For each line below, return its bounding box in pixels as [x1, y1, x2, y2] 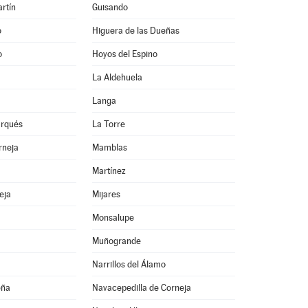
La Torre [91, 119, 125, 129]
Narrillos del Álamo [91, 259, 166, 269]
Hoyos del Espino [91, 49, 157, 59]
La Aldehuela [91, 72, 142, 82]
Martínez [91, 166, 126, 176]
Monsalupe [91, 212, 134, 223]
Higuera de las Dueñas [91, 25, 179, 36]
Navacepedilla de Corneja [91, 283, 191, 293]
